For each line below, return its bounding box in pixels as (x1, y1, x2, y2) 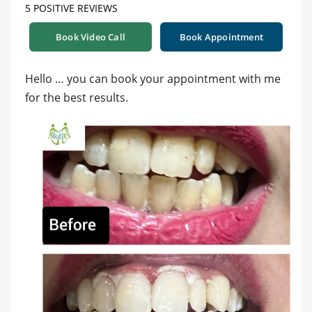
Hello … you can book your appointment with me (25, 70, 281, 86)
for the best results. (25, 89, 128, 105)
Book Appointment (179, 30, 264, 43)
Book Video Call (56, 30, 125, 43)
